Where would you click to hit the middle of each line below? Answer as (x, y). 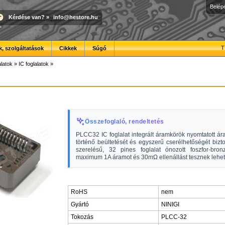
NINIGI (170, 204)
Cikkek (68, 48)
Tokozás (82, 217)
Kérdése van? (27, 17)
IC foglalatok (34, 64)
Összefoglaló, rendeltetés (125, 122)
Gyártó (80, 204)
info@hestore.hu (76, 17)
